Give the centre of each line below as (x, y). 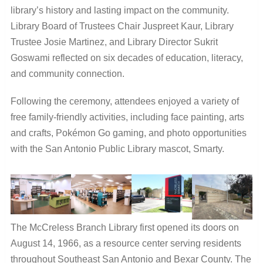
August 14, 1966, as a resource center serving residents (126, 244)
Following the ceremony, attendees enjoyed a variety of (124, 101)
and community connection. (67, 73)
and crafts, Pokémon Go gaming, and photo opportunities (128, 133)
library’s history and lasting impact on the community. (119, 10)
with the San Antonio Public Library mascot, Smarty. (117, 149)
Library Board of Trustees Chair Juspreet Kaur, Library (122, 26)
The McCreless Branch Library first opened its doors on (124, 228)
